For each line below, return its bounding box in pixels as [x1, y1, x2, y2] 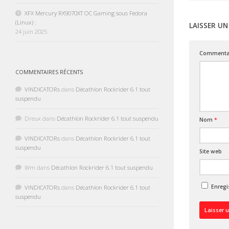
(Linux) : [15, 18, 36, 27]
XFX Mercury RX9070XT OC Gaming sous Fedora [25, 9, 147, 17]
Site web [199, 148, 222, 155]
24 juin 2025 [15, 28, 47, 36]
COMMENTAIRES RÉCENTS [15, 68, 83, 76]
